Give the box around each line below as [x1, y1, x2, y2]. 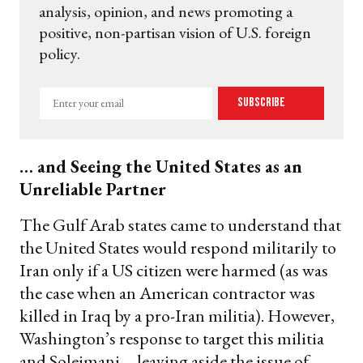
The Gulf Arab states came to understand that [19, 212, 341, 237]
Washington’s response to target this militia [19, 326, 324, 350]
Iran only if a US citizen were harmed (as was [19, 258, 328, 282]
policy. [39, 42, 80, 64]
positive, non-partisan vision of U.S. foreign [39, 21, 311, 43]
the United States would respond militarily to [19, 235, 336, 259]
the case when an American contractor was [19, 280, 315, 305]
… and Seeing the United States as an [19, 154, 302, 178]
